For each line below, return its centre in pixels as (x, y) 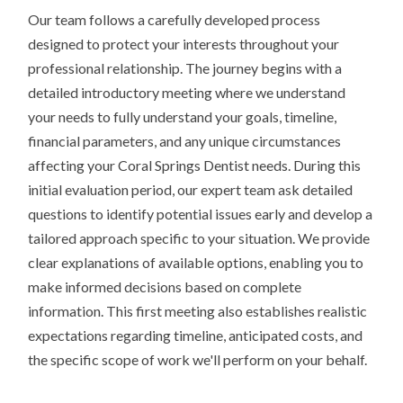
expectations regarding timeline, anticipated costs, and (196, 336)
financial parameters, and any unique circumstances (185, 141)
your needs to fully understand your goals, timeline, (183, 117)
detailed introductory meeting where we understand (187, 93)
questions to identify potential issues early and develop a (201, 214)
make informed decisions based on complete (165, 287)
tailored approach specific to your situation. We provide (199, 238)
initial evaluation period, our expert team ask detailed (191, 190)
